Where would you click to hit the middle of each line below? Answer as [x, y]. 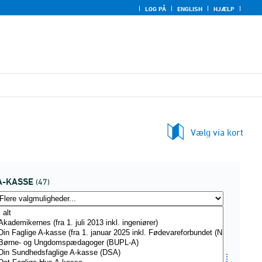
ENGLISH [190, 9]
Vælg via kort [217, 132]
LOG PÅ [156, 9]
